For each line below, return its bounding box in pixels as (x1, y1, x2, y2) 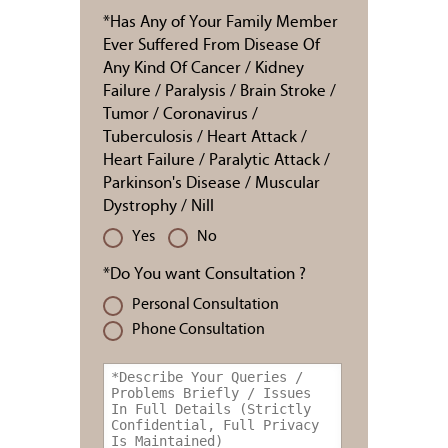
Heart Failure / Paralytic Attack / (103, 152, 330, 169)
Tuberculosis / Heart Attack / (103, 129, 307, 146)
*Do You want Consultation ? (103, 266, 306, 283)
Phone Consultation (132, 322, 265, 338)
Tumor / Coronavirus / (103, 106, 258, 123)
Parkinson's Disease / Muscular (103, 175, 320, 192)
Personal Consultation (132, 297, 279, 313)
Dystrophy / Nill (103, 198, 214, 215)
